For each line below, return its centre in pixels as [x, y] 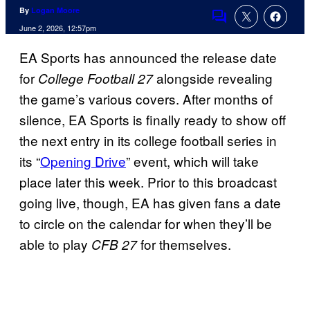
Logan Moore [55, 10]
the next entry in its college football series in [148, 140]
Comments [243, 26]
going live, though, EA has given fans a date [150, 203]
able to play [55, 244]
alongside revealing [215, 78]
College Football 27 [97, 79]
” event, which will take [192, 161]
